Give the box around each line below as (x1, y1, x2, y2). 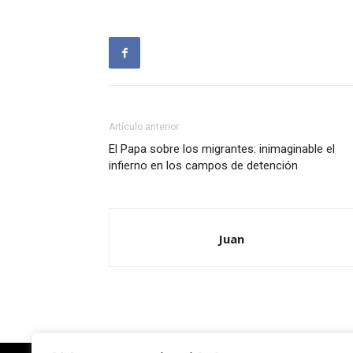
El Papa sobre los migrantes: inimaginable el (109, 142, 335, 156)
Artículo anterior (109, 121, 179, 132)
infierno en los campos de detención (109, 158, 298, 173)
